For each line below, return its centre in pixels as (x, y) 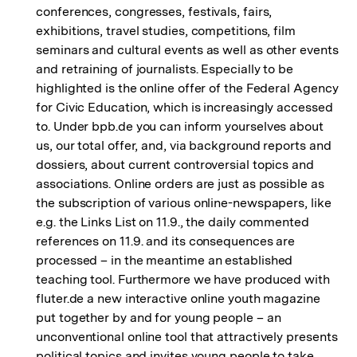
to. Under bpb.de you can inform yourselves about (180, 126)
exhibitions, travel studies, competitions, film (166, 31)
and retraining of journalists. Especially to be (165, 69)
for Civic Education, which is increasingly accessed (184, 107)
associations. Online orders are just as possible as (180, 184)
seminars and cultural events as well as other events (187, 50)
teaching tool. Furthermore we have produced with (183, 279)
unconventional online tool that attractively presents (187, 337)
